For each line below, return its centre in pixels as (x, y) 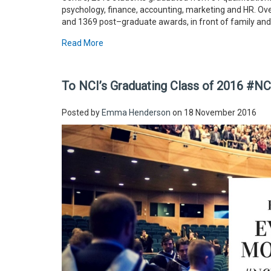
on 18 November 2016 (214, 113)
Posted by (82, 113)
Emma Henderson (136, 113)
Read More (83, 43)
